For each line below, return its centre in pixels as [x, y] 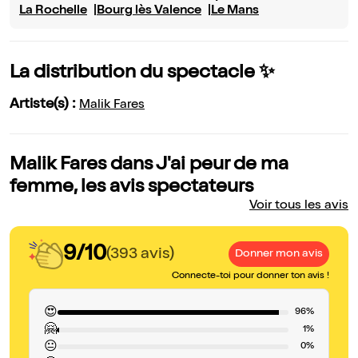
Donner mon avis [279, 255]
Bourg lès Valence [149, 12]
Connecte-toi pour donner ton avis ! [251, 277]
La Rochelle [53, 12]
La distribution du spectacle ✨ [142, 74]
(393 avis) [140, 255]
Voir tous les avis [299, 207]
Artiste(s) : [44, 105]
